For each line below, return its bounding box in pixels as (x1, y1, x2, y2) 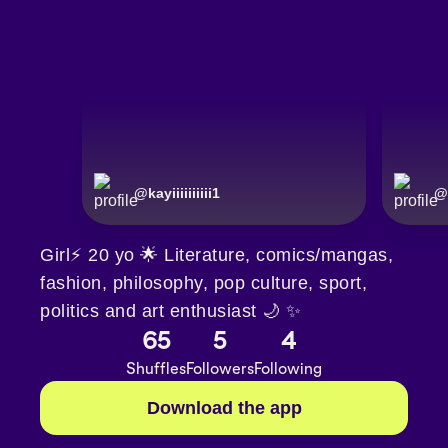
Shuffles (126, 359, 186, 379)
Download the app (146, 398, 302, 419)
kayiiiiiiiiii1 (148, 185, 220, 202)
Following (254, 359, 322, 379)
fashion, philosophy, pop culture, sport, (40, 273, 367, 294)
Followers (186, 359, 254, 379)
